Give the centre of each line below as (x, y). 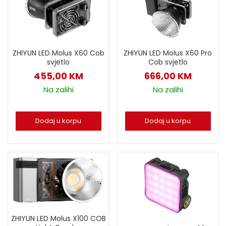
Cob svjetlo (168, 62)
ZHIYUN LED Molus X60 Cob (58, 53)
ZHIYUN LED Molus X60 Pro (168, 53)
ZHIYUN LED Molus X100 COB (58, 218)
